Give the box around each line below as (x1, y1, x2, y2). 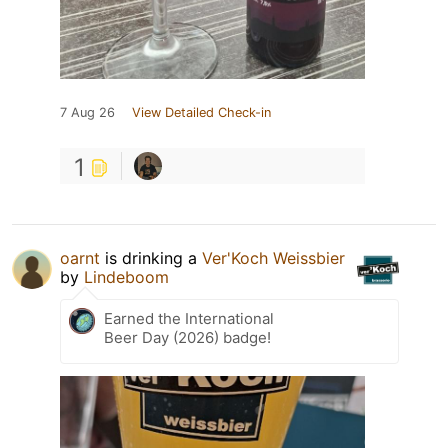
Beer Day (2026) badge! (104, 327, 271, 347)
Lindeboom (84, 266, 169, 287)
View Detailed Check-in (132, 104, 271, 120)
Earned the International (104, 308, 274, 328)
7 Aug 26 (60, 104, 115, 120)
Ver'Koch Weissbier (202, 247, 345, 268)
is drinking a (100, 247, 202, 268)
